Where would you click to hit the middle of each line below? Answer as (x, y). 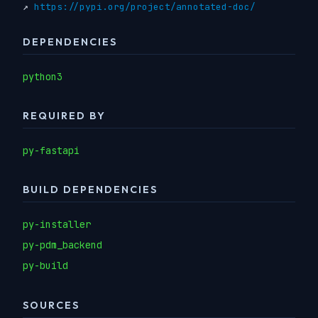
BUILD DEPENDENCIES (90, 190)
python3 (43, 76)
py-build (45, 266)
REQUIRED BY (64, 116)
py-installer (57, 224)
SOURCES (51, 305)
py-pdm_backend (62, 245)
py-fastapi (51, 150)
